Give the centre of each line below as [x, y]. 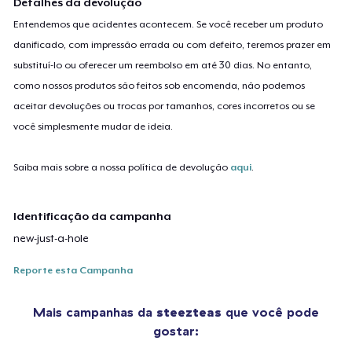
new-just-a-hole [51, 238]
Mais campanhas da [95, 312]
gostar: [176, 330]
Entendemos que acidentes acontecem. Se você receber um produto [169, 24]
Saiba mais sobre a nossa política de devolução [122, 167]
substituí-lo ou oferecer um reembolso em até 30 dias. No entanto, [163, 65]
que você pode [270, 312]
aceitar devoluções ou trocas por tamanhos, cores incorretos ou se [165, 106]
